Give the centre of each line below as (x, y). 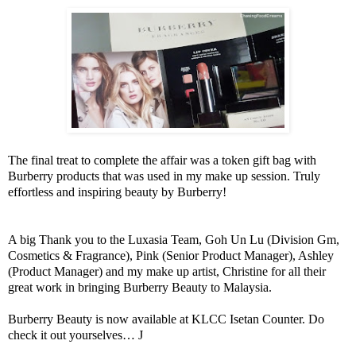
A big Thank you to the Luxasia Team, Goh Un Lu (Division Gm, (174, 240)
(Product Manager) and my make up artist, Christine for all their (167, 272)
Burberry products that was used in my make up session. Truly (164, 176)
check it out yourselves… (73, 335)
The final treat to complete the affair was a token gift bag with (162, 161)
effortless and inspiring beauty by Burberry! (117, 192)
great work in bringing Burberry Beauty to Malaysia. (140, 288)
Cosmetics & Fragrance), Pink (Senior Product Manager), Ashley (171, 256)
